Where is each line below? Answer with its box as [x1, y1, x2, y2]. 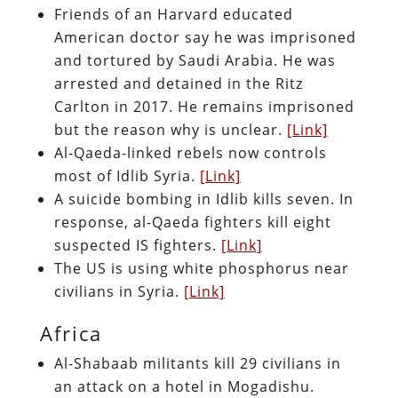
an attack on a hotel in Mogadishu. [53, 376, 314, 396]
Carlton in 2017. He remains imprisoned [53, 96, 354, 116]
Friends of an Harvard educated [53, 4, 293, 24]
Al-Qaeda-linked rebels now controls [53, 142, 327, 163]
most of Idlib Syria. [53, 165, 200, 186]
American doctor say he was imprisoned [53, 27, 356, 47]
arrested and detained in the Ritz [53, 73, 303, 93]
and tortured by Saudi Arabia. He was [53, 50, 336, 70]
